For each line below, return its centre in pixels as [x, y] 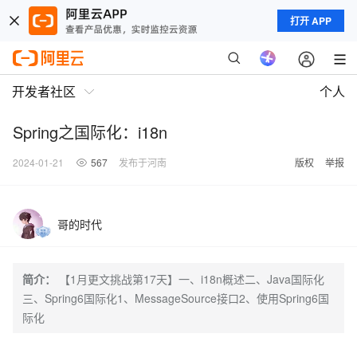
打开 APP [311, 21]
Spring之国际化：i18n [90, 132]
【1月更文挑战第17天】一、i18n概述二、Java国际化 [192, 279]
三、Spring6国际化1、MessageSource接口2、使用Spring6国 [176, 298]
